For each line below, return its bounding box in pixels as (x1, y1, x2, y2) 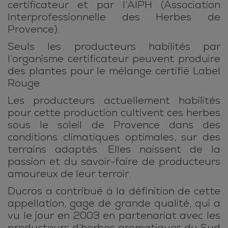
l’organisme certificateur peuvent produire (8, 52, 220, 66)
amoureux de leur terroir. (8, 167, 131, 181)
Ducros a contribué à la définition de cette (8, 185, 220, 198)
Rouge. (8, 77, 42, 90)
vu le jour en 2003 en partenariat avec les (8, 209, 220, 222)
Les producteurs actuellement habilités (8, 94, 220, 107)
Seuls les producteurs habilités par (8, 40, 220, 53)
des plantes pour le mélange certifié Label (8, 65, 220, 78)
